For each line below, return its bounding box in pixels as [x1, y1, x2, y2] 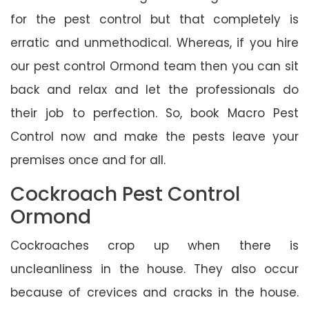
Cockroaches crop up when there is [10, 237, 299, 254]
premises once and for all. [10, 151, 166, 168]
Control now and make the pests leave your [10, 128, 299, 145]
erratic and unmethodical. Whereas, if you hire [10, 34, 299, 51]
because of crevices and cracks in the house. [10, 283, 299, 301]
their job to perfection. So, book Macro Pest [10, 104, 299, 121]
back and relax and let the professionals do [10, 81, 299, 98]
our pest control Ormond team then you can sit [10, 57, 299, 74]
